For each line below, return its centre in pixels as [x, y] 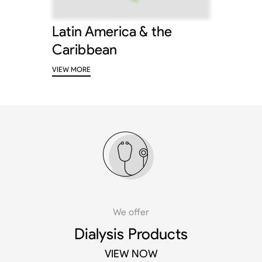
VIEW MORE [71, 70]
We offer [131, 212]
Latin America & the [112, 32]
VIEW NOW [131, 254]
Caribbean [85, 50]
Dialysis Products [131, 234]
